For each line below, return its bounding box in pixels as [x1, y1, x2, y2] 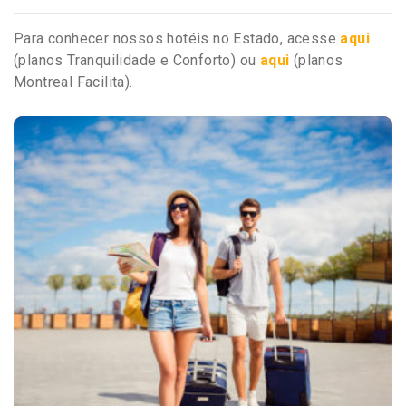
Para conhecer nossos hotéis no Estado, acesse [14, 29, 341, 47]
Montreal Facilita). [14, 72, 133, 91]
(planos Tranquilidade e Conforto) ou [14, 51, 260, 69]
